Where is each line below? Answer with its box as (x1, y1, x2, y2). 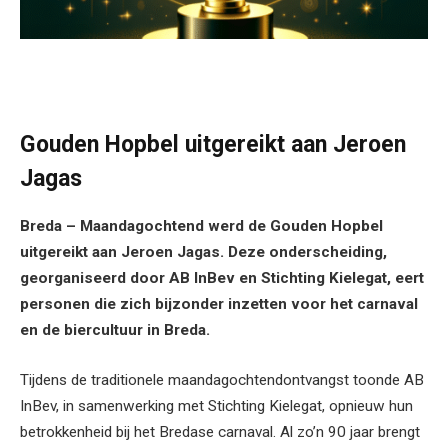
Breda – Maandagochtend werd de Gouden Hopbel (20, 217, 383, 236)
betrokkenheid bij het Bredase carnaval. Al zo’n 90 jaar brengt (20, 423, 420, 441)
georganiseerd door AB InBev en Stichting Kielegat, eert (20, 269, 424, 288)
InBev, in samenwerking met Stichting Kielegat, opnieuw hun (20, 397, 413, 415)
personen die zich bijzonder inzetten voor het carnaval (20, 295, 418, 314)
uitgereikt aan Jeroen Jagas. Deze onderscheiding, (20, 243, 387, 262)
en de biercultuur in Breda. (20, 321, 210, 340)
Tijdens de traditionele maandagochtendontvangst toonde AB (20, 371, 424, 389)
